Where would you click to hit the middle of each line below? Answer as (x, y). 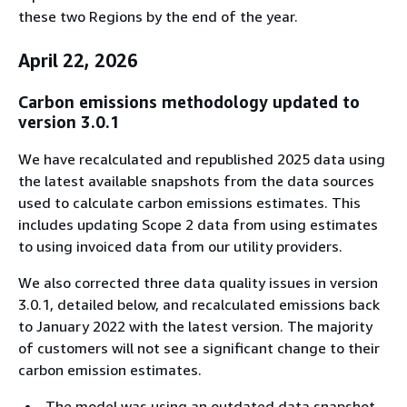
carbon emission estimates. (110, 369)
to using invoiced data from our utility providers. (180, 246)
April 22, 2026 (78, 61)
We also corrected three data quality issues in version (198, 282)
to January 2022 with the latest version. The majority (195, 326)
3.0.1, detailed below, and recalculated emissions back (199, 304)
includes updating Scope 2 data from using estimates (198, 224)
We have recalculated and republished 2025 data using (202, 159)
